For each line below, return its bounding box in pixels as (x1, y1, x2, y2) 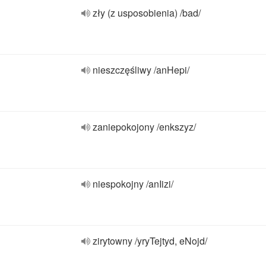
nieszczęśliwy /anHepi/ (93, 63, 189, 77)
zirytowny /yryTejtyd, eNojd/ (93, 234, 207, 248)
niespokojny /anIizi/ (93, 177, 173, 191)
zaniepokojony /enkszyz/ (93, 120, 196, 134)
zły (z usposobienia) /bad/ (93, 6, 201, 20)
